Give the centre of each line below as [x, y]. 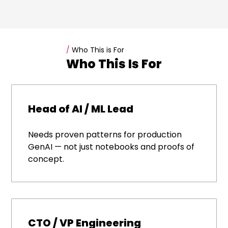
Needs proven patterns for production [105, 135]
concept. [46, 159]
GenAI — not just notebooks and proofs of [111, 147]
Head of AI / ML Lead [81, 109]
